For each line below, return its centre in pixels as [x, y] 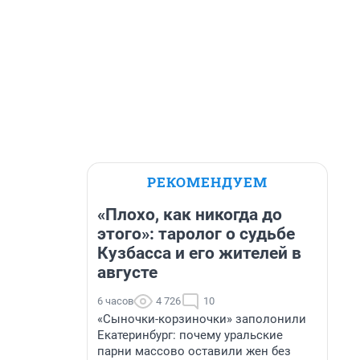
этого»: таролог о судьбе [196, 234]
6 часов [115, 301]
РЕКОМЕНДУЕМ [207, 182]
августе [127, 272]
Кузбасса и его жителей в [199, 253]
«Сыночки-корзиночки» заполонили [202, 319]
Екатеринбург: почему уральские [190, 335]
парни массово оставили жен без [194, 351]
